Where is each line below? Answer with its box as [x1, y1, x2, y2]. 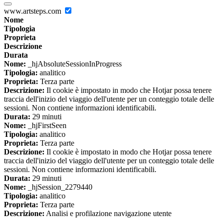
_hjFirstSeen [26, 121, 66, 130]
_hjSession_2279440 [26, 183, 92, 192]
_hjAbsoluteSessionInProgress [26, 60, 122, 68]
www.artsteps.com [4, 7, 63, 16]
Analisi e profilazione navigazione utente [44, 209, 172, 218]
